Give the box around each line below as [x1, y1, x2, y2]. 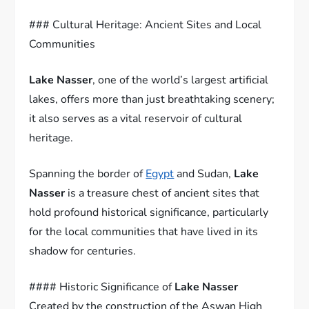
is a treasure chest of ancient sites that [65, 185, 260, 201]
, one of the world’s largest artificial [92, 72, 269, 88]
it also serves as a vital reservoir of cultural [29, 110, 243, 126]
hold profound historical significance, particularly [29, 204, 269, 220]
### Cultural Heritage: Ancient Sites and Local [29, 17, 262, 32]
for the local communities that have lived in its [29, 223, 259, 239]
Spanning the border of [29, 166, 146, 181]
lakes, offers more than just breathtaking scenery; [29, 91, 275, 107]
